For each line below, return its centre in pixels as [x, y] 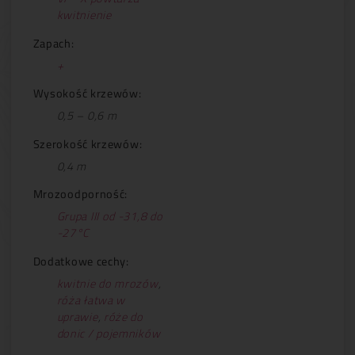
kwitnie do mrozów [107, 283]
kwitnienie [84, 15]
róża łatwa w [91, 300]
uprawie [77, 316]
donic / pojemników [109, 333]
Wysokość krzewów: [87, 94]
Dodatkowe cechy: [81, 261]
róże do [123, 316]
